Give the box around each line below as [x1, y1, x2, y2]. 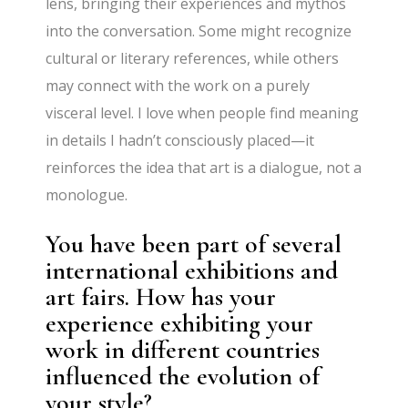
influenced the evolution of [46, 361, 321, 393]
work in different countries [46, 334, 321, 366]
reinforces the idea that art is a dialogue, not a [46, 158, 362, 178]
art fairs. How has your [46, 281, 277, 313]
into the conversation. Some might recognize [46, 21, 352, 42]
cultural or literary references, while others [46, 48, 340, 69]
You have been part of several [46, 229, 342, 260]
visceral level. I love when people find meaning [46, 103, 360, 124]
